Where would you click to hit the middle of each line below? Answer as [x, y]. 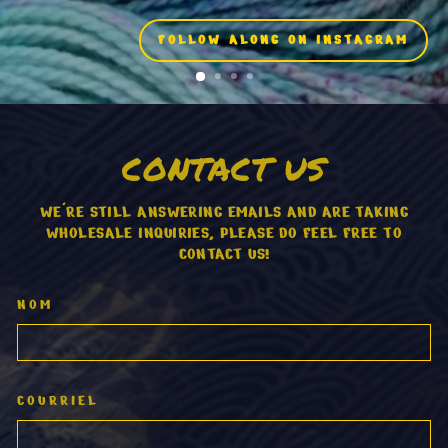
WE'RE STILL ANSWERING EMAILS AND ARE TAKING [224, 212]
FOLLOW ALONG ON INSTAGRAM [283, 40]
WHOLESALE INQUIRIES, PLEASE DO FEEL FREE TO [224, 233]
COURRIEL [58, 400]
